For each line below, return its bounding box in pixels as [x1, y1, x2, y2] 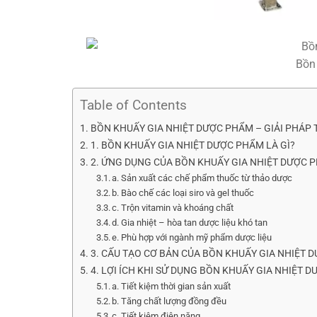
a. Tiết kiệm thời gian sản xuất [112, 280, 231, 292]
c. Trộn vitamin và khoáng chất [112, 202, 234, 213]
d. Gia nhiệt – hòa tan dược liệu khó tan [112, 217, 268, 228]
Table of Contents [80, 96, 187, 113]
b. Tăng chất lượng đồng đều [112, 295, 227, 306]
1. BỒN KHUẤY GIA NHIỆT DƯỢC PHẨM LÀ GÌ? [90, 139, 295, 151]
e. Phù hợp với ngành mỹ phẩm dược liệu [112, 231, 272, 243]
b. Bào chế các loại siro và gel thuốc [112, 187, 255, 198]
